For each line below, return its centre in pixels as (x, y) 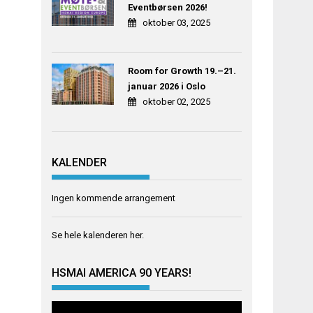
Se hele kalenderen (91, 235)
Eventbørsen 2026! (167, 8)
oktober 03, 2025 (176, 23)
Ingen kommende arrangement (114, 198)
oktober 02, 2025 (176, 102)
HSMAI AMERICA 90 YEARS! (122, 273)
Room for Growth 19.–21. (182, 71)
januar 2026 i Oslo (166, 87)
